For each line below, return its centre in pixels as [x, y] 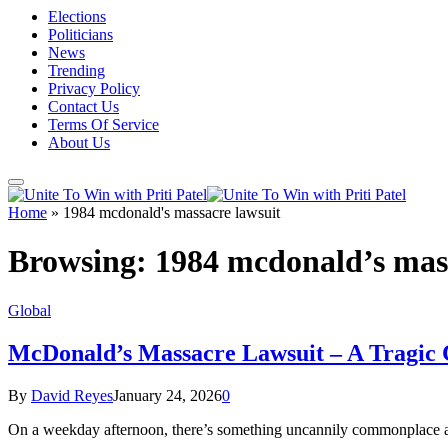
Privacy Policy [94, 88]
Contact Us [83, 106]
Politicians [80, 34]
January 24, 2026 [167, 395]
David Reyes [72, 395]
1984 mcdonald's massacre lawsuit [171, 212]
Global [29, 310]
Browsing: [81, 261]
